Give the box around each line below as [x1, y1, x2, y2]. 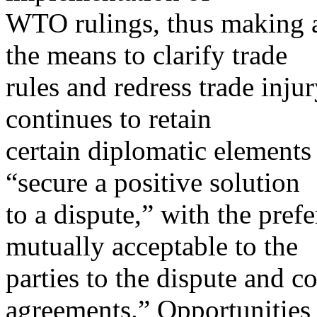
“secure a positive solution [6, 167, 300, 198]
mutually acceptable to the [6, 231, 298, 262]
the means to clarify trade [6, 40, 287, 71]
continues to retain [6, 103, 212, 134]
